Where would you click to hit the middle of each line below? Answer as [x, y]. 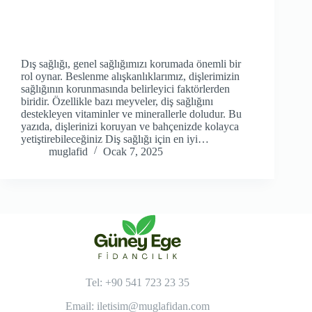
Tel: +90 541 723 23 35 [137, 282]
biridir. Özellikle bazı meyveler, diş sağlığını [117, 102]
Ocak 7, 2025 [133, 152]
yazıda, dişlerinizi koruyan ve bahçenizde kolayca [130, 127]
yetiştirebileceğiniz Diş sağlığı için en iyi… [115, 139]
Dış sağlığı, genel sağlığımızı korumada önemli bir [131, 64]
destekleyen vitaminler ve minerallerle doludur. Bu [131, 114]
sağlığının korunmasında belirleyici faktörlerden [125, 89]
